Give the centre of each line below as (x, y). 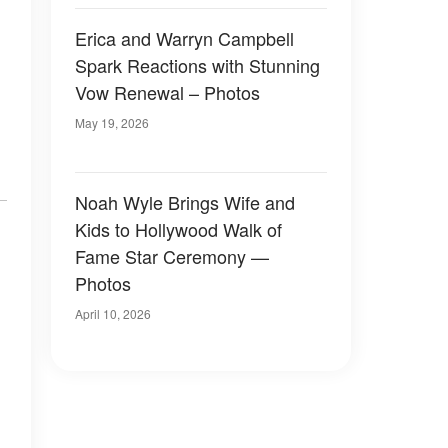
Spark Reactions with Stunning (197, 65)
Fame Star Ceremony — (172, 256)
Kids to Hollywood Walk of (178, 229)
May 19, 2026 (112, 122)
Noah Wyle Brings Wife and (185, 202)
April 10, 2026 (113, 313)
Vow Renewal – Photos (167, 92)
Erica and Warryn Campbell (184, 38)
